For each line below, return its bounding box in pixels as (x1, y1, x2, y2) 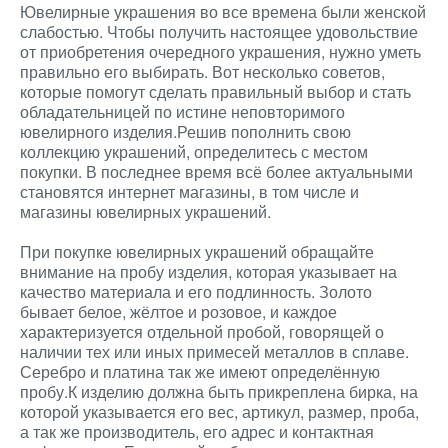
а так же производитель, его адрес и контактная (20, 420, 374, 443)
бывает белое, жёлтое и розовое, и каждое (20, 300, 337, 323)
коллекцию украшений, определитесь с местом (20, 140, 368, 163)
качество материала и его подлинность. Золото (20, 280, 372, 303)
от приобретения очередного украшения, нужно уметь (20, 40, 421, 63)
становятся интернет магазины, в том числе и (20, 180, 359, 203)
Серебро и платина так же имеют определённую (20, 360, 380, 383)
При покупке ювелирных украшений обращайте (20, 240, 374, 263)
